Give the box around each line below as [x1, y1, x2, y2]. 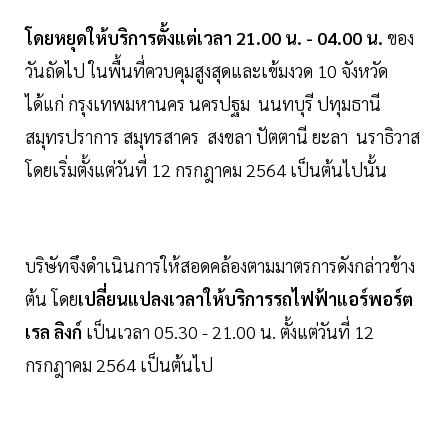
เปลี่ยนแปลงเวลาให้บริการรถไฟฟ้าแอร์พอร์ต [78, 287, 413, 311]
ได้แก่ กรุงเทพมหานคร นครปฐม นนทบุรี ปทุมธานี [25, 92, 381, 116]
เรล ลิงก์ [25, 320, 82, 344]
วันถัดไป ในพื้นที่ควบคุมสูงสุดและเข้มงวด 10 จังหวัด [25, 59, 388, 83]
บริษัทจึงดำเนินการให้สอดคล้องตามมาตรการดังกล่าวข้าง [25, 254, 415, 278]
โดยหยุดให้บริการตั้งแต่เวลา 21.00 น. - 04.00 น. [25, 26, 383, 50]
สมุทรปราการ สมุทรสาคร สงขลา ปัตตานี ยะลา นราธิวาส [25, 125, 420, 149]
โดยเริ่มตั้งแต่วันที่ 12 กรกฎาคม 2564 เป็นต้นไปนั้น [25, 158, 387, 182]
